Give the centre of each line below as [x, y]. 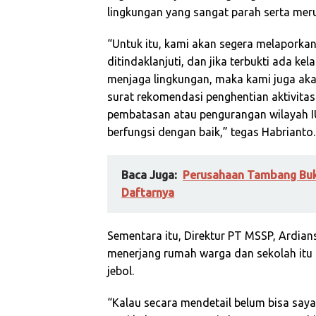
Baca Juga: [149, 175]
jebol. [121, 271]
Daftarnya [148, 193]
